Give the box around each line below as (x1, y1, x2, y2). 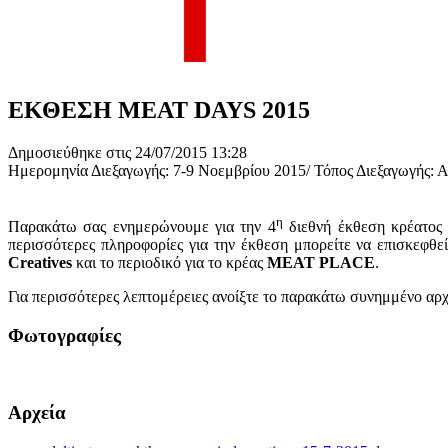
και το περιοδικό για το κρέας (76, 254, 267, 272)
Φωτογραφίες (8, 324, 121, 346)
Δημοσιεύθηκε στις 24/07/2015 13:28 (8, 143, 247, 161)
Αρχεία (8, 402, 66, 424)
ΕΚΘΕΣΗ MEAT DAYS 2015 (8, 96, 310, 123)
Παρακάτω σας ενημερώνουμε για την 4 (8, 218, 276, 236)
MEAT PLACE (267, 254, 375, 272)
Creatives (8, 254, 76, 272)
